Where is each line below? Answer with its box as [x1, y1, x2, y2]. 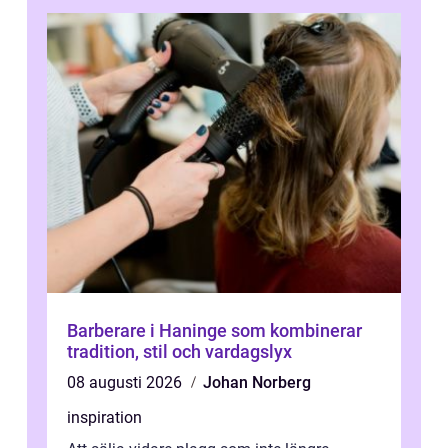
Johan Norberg [203, 373, 311, 393]
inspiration [67, 408, 142, 428]
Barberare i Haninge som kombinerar [67, 320, 362, 342]
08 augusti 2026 [67, 373, 186, 393]
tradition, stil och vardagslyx [67, 341, 292, 363]
